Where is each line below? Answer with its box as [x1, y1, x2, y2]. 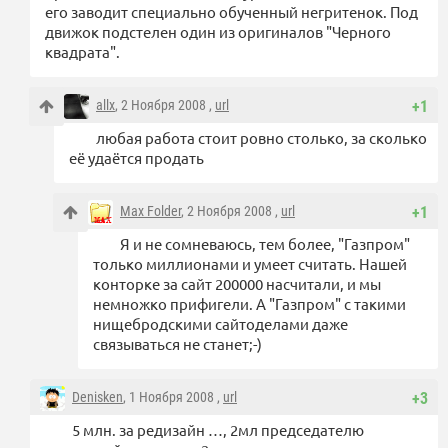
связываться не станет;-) [93, 334, 262, 354]
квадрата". [45, 42, 120, 62]
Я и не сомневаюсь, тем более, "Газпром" [120, 234, 410, 254]
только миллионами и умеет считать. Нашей [93, 254, 407, 274]
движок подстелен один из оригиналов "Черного [45, 22, 391, 42]
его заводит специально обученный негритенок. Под [45, 2, 418, 22]
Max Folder [120, 203, 181, 220]
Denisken [72, 389, 123, 406]
